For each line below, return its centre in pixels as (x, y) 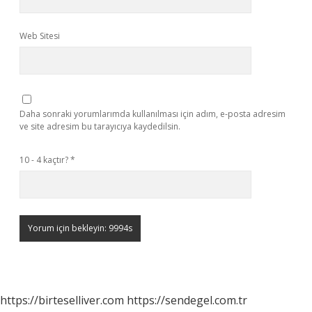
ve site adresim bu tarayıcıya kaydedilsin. (100, 126)
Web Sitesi (40, 36)
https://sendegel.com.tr (187, 300)
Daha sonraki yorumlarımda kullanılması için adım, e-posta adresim (153, 114)
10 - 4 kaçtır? (45, 160)
